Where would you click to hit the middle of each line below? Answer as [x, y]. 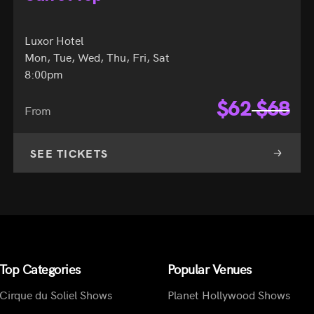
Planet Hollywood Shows [229, 295]
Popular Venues [210, 269]
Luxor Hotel [54, 40]
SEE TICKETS [69, 153]
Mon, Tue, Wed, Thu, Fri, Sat [97, 57]
